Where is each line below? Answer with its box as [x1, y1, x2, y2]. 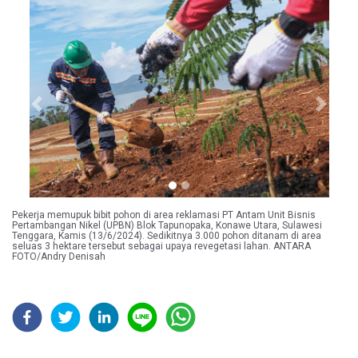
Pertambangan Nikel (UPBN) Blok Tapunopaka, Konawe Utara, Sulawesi [12, 220, 322, 232]
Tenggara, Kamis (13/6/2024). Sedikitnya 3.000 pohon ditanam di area [12, 230, 321, 242]
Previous [35, 104, 82, 119]
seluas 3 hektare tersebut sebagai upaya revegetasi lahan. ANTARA [12, 241, 311, 253]
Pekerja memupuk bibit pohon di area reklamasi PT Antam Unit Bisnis [12, 209, 316, 221]
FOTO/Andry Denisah [12, 251, 105, 263]
